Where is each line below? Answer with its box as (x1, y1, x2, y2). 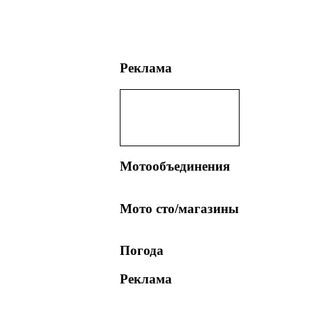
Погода (119, 243, 164, 258)
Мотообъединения (119, 159, 230, 174)
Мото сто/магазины (119, 201, 239, 216)
